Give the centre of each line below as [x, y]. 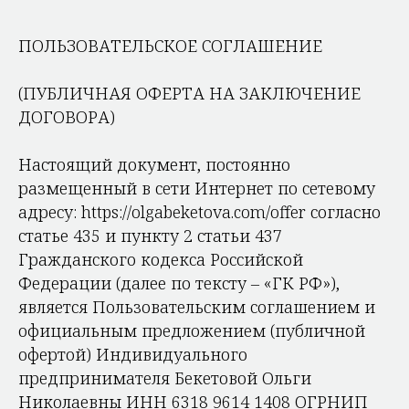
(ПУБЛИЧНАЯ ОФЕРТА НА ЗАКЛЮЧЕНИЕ [189, 93]
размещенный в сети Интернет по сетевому [197, 188]
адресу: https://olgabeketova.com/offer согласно [199, 212]
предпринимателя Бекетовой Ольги [165, 378]
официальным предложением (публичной [192, 330]
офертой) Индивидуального [133, 354]
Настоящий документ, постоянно [154, 164]
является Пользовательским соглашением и [197, 307]
